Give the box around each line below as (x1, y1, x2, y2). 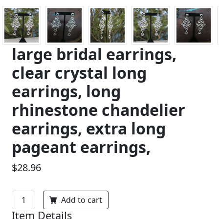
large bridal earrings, (12, 44, 176, 65)
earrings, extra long (12, 118, 166, 139)
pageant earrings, (12, 136, 151, 157)
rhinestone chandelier (12, 99, 185, 120)
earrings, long (12, 81, 121, 102)
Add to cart (61, 195, 102, 205)
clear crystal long (12, 62, 147, 83)
